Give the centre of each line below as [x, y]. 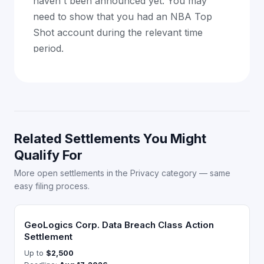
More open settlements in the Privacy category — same [122, 173]
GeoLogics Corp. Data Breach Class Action [119, 225]
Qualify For [48, 155]
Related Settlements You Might [110, 138]
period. [48, 48]
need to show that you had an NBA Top [123, 16]
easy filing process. [52, 186]
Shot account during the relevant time [118, 32]
